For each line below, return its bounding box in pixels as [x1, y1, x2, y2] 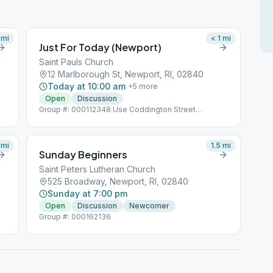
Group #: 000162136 [39, 212, 112, 221]
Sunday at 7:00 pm [48, 188, 128, 199]
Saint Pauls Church [39, 57, 114, 67]
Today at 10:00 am [48, 81, 126, 91]
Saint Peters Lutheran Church [39, 164, 156, 174]
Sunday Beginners [39, 148, 128, 161]
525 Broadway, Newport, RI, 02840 [48, 176, 189, 186]
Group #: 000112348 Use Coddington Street [39, 105, 196, 114]
